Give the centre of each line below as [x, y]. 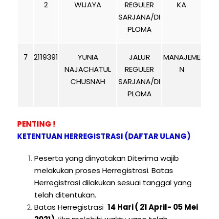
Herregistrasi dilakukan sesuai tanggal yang [113, 183]
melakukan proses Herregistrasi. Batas [104, 170]
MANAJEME [182, 57]
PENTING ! [36, 124]
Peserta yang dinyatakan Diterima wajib [107, 158]
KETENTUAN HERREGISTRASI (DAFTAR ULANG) [104, 136]
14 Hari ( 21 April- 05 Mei [153, 207]
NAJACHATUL [88, 69]
